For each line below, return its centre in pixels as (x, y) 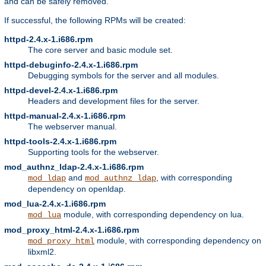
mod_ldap (47, 178)
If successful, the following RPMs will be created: (95, 20)
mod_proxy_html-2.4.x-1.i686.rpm (72, 230)
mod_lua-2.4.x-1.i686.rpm (55, 204)
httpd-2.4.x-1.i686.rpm (48, 39)
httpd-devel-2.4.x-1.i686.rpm (61, 91)
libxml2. (42, 252)
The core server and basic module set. (100, 50)
